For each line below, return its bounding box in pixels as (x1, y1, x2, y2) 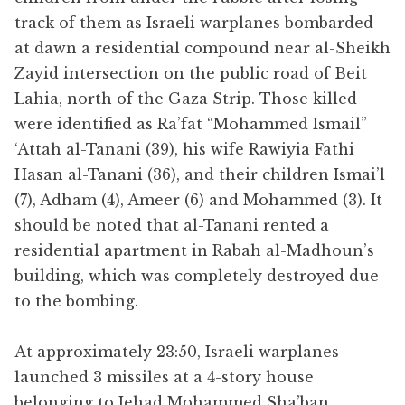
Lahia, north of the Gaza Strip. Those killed (14, 89, 357, 108)
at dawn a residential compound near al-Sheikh (14, 38, 391, 57)
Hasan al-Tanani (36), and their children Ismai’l (14, 165, 385, 184)
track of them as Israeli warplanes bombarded (14, 13, 373, 32)
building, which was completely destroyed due (14, 266, 379, 285)
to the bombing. (14, 291, 138, 310)
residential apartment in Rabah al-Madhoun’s (14, 240, 374, 259)
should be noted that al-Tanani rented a (14, 215, 329, 234)
